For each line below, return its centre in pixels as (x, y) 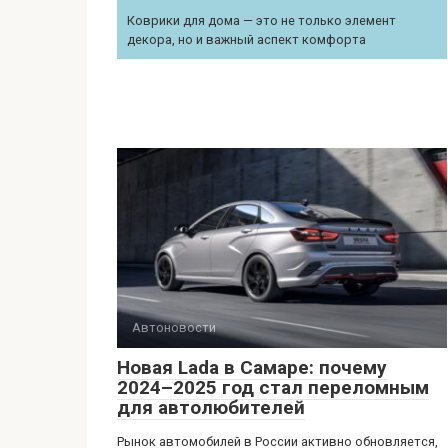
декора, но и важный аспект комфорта (246, 39)
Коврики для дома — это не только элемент (261, 20)
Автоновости (174, 327)
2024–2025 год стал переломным (273, 387)
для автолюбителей (211, 407)
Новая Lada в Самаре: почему (252, 367)
